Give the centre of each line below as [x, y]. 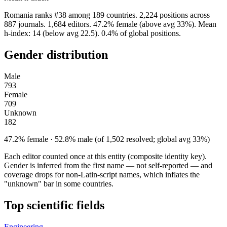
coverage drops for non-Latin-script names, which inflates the [102, 174]
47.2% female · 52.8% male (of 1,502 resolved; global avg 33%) [107, 139]
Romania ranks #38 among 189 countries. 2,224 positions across [107, 15]
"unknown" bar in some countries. [59, 183]
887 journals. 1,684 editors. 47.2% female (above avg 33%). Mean [110, 24]
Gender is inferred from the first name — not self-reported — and [108, 165]
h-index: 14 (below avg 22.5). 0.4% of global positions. [92, 33]
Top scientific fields [54, 205]
